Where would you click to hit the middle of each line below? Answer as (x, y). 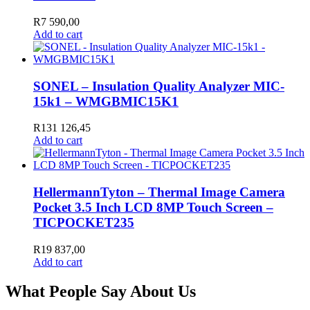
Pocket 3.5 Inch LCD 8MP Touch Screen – (153, 208)
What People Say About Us (101, 291)
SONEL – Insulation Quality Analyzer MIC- (159, 86)
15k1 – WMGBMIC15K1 (106, 101)
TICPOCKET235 (84, 223)
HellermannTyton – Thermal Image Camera (159, 192)
